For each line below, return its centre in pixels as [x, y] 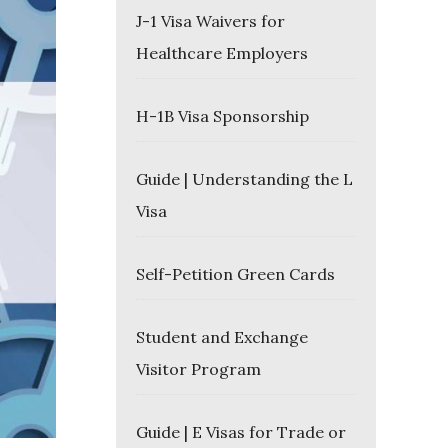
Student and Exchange [222, 337]
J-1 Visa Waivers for [210, 21]
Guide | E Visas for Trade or [241, 432]
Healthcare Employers [222, 53]
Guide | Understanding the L [244, 179]
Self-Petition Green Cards [235, 274]
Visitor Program [198, 369]
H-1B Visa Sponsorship [222, 116]
